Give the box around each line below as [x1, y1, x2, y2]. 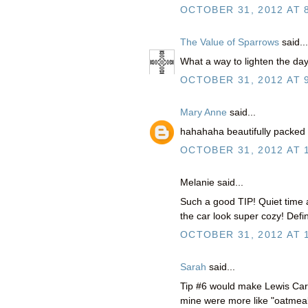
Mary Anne [180, 107, 227, 118]
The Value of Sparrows [180, 37, 279, 48]
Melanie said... [180, 177, 243, 188]
